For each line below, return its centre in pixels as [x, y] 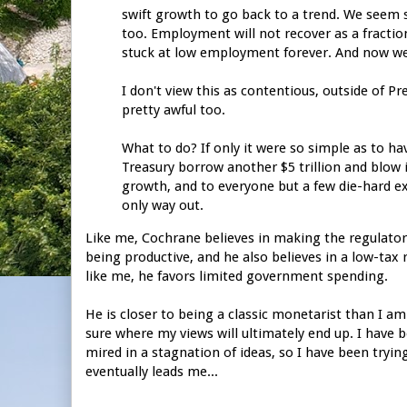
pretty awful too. [174, 109]
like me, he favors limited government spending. [237, 276]
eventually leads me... [152, 371]
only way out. [163, 205]
